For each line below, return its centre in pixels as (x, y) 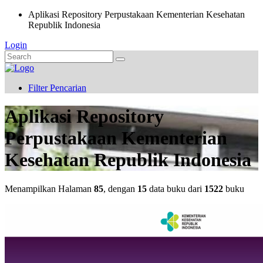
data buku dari (176, 188)
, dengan (120, 188)
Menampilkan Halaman (49, 188)
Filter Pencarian (57, 88)
